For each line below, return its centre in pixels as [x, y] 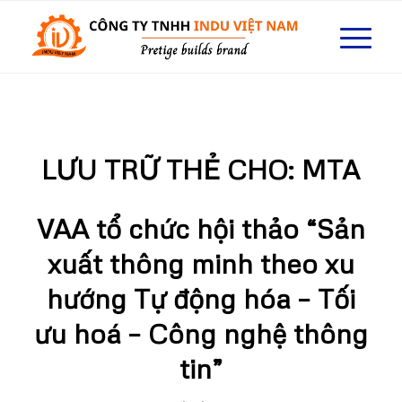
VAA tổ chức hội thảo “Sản [201, 228]
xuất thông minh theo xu [201, 263]
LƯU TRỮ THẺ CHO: [172, 169]
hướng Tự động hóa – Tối [201, 298]
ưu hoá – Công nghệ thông [201, 333]
